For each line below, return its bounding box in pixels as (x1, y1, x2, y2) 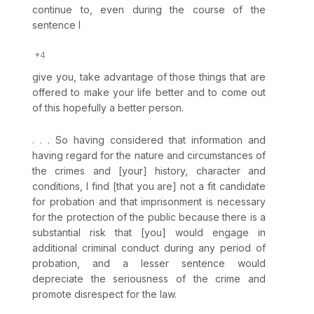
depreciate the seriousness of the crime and (32, 273, 266, 285)
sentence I (32, 19, 81, 32)
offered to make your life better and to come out (32, 86, 266, 99)
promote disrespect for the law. (32, 288, 177, 301)
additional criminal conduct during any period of (32, 242, 266, 254)
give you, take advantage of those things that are (32, 71, 266, 83)
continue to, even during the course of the (32, 4, 266, 16)
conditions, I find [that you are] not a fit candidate (32, 180, 266, 193)
